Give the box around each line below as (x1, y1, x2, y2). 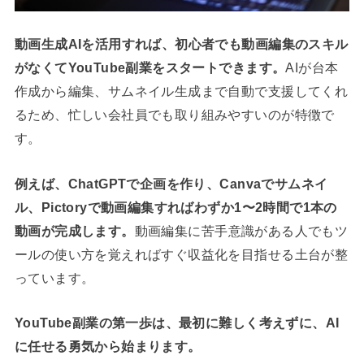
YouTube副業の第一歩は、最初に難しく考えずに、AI (14, 314, 340, 330)
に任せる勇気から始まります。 (14, 338, 201, 353)
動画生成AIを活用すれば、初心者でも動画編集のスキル (14, 37, 349, 52)
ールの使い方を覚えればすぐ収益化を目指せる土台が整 (14, 246, 349, 262)
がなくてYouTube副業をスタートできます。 (14, 60, 286, 76)
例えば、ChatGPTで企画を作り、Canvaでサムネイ (14, 175, 328, 191)
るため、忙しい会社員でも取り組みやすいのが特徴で (14, 107, 335, 123)
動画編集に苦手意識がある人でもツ (134, 223, 349, 238)
